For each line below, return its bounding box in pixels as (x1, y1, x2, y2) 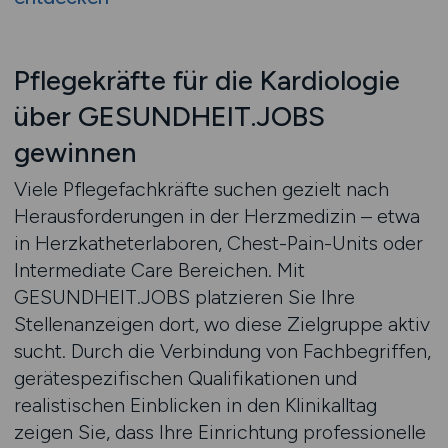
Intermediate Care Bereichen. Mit (13, 258, 305, 282)
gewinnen (13, 136, 137, 169)
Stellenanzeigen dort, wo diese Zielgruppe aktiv (13, 312, 430, 336)
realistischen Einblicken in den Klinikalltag (13, 393, 377, 417)
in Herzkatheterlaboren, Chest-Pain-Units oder (13, 231, 423, 255)
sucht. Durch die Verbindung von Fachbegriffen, (13, 339, 431, 363)
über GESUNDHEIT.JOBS (13, 100, 325, 133)
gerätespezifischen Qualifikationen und (13, 366, 357, 390)
